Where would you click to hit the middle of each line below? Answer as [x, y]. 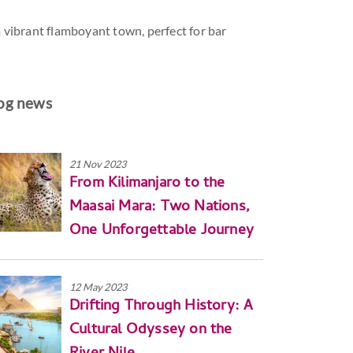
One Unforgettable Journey [162, 231]
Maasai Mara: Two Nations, [160, 208]
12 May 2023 [98, 287]
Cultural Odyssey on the [151, 331]
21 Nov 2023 [98, 164]
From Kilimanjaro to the [147, 184]
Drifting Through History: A [162, 307]
